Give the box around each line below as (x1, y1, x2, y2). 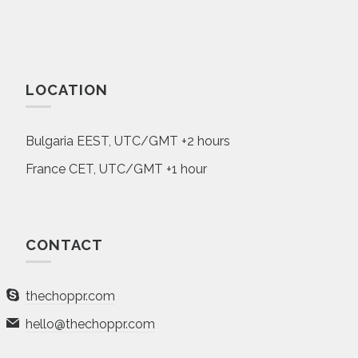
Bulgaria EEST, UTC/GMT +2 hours (26, 133, 230, 149)
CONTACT (26, 237, 103, 253)
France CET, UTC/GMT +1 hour (26, 161, 207, 177)
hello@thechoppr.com (26, 316, 155, 332)
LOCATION (26, 82, 108, 98)
